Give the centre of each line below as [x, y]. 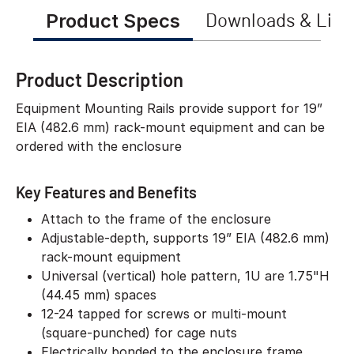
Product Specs [113, 21]
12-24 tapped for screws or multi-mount [164, 314]
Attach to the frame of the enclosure [156, 219]
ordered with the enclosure [99, 146]
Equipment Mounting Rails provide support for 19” [169, 108]
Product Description [100, 79]
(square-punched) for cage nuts [139, 333]
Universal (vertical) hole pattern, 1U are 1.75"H [185, 276]
